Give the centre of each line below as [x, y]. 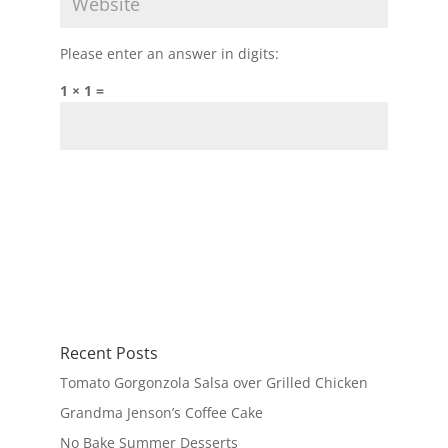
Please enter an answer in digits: [169, 53]
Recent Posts [108, 352]
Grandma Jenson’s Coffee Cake [161, 412]
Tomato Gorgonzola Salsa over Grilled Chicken [213, 382]
